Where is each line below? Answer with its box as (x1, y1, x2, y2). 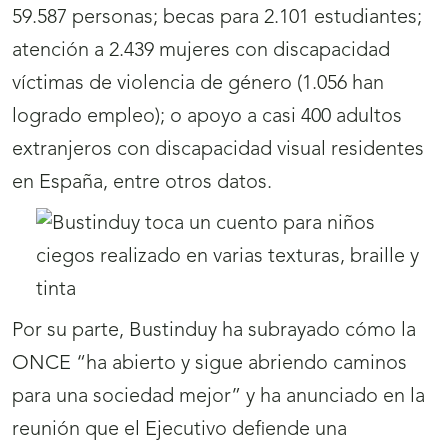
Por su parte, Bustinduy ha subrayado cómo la (12, 321, 416, 342)
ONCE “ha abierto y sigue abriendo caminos (12, 354, 407, 375)
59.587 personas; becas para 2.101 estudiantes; (12, 8, 422, 29)
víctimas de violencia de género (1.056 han (12, 74, 384, 95)
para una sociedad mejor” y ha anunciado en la (12, 387, 425, 408)
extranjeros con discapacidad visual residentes (12, 140, 424, 161)
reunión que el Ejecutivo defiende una (12, 420, 347, 441)
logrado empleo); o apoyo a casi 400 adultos (12, 107, 402, 128)
